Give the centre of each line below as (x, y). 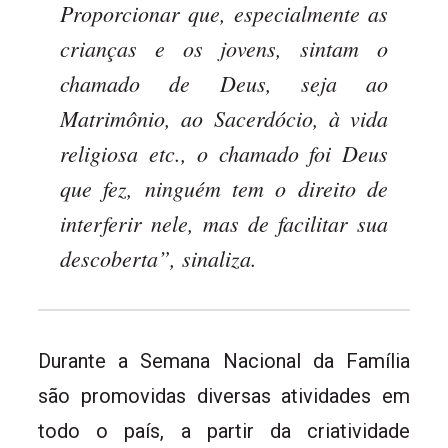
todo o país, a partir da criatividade (224, 430)
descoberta (109, 257)
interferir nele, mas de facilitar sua (224, 222)
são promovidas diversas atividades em (224, 395)
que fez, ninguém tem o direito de (224, 187)
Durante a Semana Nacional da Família (224, 360)
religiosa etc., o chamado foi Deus (224, 152)
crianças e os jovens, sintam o (224, 47)
